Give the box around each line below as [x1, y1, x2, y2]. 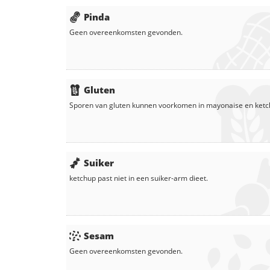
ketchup [69, 172, 96, 183]
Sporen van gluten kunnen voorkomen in [69, 99, 206, 110]
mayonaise [206, 99, 243, 110]
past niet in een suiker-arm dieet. [96, 172, 208, 183]
